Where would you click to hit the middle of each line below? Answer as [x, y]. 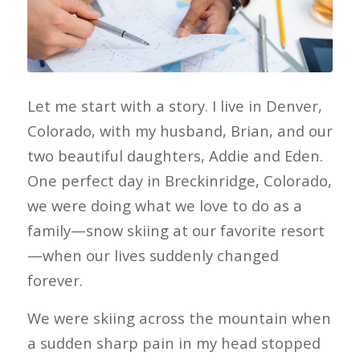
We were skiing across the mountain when [179, 317]
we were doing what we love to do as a [164, 205]
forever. [55, 280]
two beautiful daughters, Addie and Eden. [175, 155]
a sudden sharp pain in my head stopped [174, 342]
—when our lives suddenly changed [153, 255]
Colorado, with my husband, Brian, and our [180, 130]
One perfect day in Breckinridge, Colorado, [179, 180]
